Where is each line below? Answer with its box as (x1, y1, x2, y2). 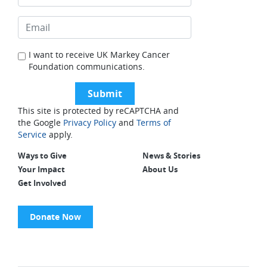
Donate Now (30, 211, 82, 222)
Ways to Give (18, 150, 67, 161)
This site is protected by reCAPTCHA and (18, 105, 179, 116)
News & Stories (142, 150, 200, 161)
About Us (142, 164, 178, 175)
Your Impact (18, 164, 65, 175)
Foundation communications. (29, 61, 145, 72)
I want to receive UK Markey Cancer (29, 49, 170, 60)
